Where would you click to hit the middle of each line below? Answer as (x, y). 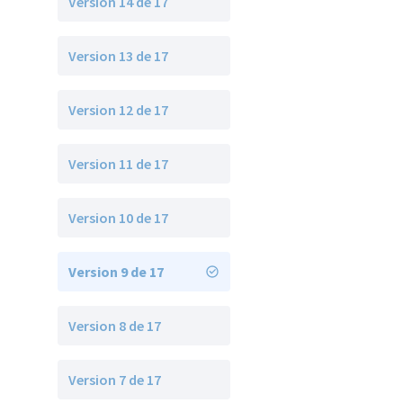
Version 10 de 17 (118, 218)
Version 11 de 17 (118, 164)
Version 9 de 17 (116, 272)
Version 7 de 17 (115, 380)
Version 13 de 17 (118, 56)
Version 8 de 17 (115, 326)
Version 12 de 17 (118, 110)
